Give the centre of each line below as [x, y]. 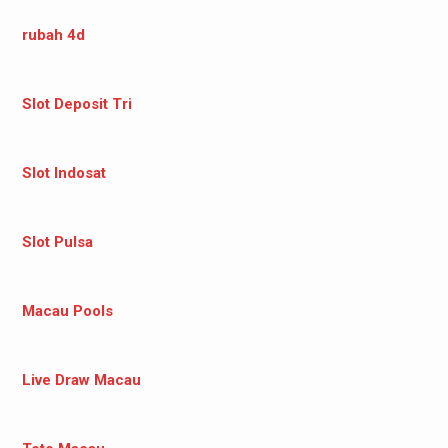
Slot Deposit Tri [76, 103]
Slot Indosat [63, 172]
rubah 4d [53, 34]
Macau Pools [67, 310]
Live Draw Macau [81, 379]
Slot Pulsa [57, 241]
